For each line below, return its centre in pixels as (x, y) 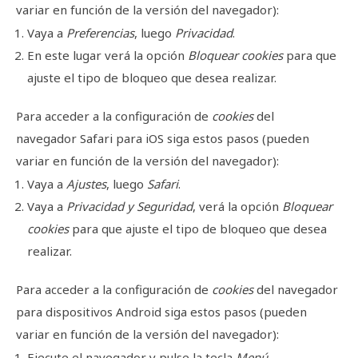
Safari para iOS (122, 139)
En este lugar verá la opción (107, 56)
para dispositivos (66, 312)
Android (139, 312)
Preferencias (100, 33)
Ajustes (86, 184)
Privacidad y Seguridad (129, 207)
